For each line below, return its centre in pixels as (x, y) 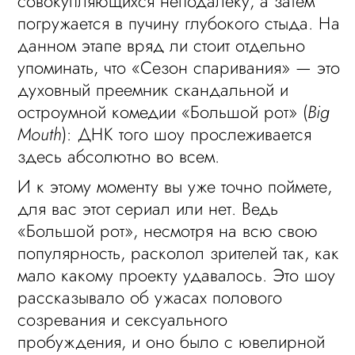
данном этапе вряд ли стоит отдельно (162, 45)
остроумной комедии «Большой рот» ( (163, 112)
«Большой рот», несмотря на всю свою (168, 231)
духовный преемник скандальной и (153, 90)
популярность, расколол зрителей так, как (179, 253)
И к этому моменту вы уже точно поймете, (175, 186)
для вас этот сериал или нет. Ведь (148, 208)
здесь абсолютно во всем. (119, 156)
